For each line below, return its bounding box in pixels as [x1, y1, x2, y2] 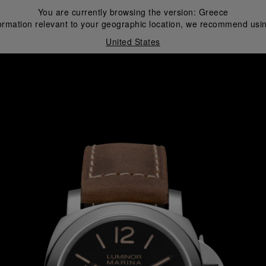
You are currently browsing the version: [37, 6, 199, 18]
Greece [198, 6, 229, 18]
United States [106, 36, 160, 47]
